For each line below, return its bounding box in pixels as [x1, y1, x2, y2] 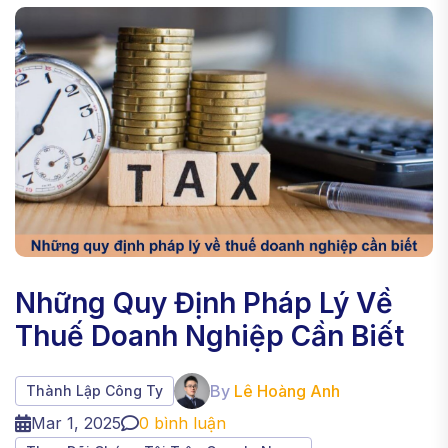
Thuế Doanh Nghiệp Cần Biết [15, 319, 404, 353]
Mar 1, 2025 [31, 413, 121, 433]
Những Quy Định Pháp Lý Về [15, 286, 393, 320]
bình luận [149, 413, 226, 433]
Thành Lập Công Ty [26, 382, 163, 399]
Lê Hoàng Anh [234, 381, 340, 401]
